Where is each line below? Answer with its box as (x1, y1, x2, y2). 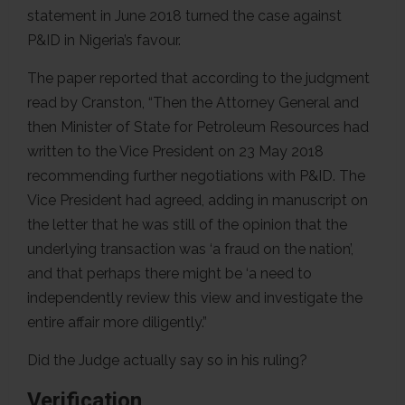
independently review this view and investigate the (27, 288, 363, 306)
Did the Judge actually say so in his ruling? (27, 351, 307, 369)
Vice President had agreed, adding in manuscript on (27, 191, 368, 209)
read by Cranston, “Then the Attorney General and (27, 93, 359, 111)
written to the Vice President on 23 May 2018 (27, 142, 324, 160)
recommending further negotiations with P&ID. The (27, 166, 365, 184)
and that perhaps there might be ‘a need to (27, 264, 312, 282)
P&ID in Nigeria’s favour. (27, 31, 181, 49)
